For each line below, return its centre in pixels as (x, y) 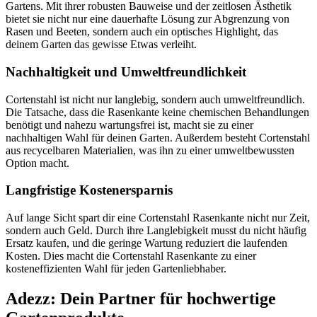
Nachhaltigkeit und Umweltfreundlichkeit (126, 71)
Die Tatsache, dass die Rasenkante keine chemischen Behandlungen (157, 112)
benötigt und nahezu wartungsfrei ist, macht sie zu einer (129, 125)
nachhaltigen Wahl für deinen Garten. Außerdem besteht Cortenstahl (158, 137)
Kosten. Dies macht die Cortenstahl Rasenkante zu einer (131, 256)
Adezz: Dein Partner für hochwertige (141, 299)
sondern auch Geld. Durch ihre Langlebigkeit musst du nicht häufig (156, 231)
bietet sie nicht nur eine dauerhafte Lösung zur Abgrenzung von (148, 19)
